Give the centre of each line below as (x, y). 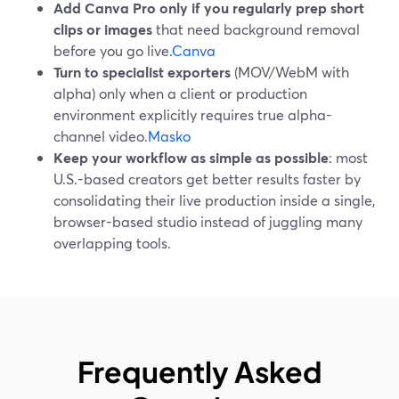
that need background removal (256, 29)
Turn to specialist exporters (142, 72)
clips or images (103, 29)
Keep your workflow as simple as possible (191, 157)
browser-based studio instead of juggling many (208, 221)
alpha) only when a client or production (180, 93)
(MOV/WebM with (290, 72)
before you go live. (113, 50)
